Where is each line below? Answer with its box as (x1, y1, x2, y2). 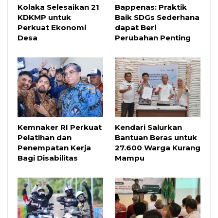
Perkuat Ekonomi (18, 23, 86, 33)
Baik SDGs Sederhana (115, 13, 200, 22)
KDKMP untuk (18, 13, 71, 22)
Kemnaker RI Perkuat (18, 123, 102, 132)
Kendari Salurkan (115, 123, 182, 132)
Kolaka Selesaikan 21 (18, 2, 99, 12)
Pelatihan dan (18, 133, 72, 143)
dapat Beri (115, 23, 156, 33)
